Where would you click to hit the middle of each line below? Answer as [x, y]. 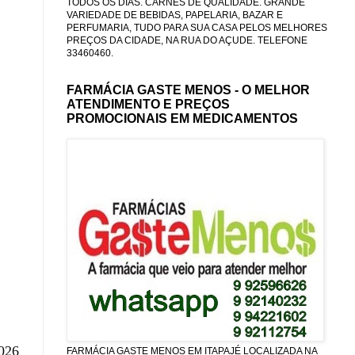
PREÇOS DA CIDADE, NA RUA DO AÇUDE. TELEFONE [187, 40]
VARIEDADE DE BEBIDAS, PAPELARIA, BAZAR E [175, 15]
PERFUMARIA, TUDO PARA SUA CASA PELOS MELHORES [197, 27]
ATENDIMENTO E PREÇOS [148, 104]
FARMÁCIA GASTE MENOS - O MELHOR [188, 90]
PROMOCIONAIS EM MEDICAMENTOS [182, 118]
